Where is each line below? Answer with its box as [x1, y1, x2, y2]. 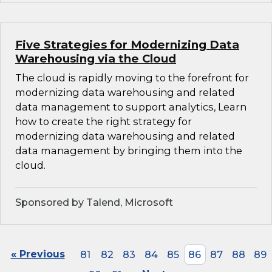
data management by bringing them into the [15, 144, 242, 157]
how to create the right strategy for [15, 115, 192, 128]
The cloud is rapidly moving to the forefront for [15, 72, 249, 84]
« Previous [10, 248, 65, 260]
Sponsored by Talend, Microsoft [15, 196, 173, 209]
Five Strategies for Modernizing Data [15, 38, 239, 52]
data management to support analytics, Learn [15, 101, 246, 114]
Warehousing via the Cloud [15, 52, 176, 66]
